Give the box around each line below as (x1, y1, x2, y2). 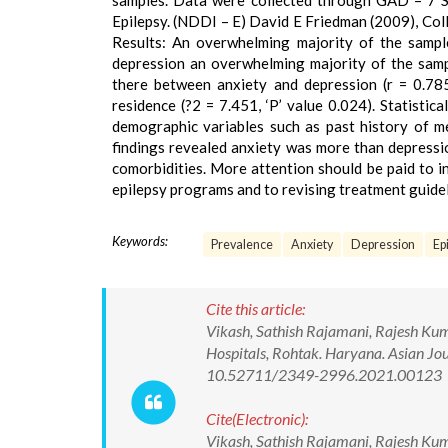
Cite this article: (206, 299, 305, 318)
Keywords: (112, 233, 168, 249)
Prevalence (211, 237, 273, 252)
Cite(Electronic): (206, 409, 308, 428)
